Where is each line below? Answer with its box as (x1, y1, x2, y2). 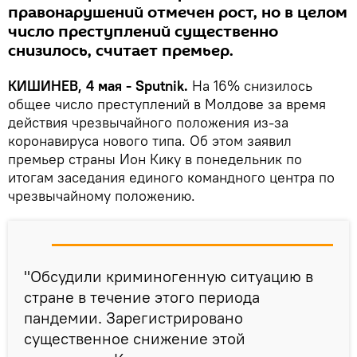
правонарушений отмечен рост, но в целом (8, 2, 347, 25)
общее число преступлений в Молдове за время (8, 95, 326, 114)
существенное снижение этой (24, 328, 245, 349)
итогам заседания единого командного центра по (8, 168, 335, 187)
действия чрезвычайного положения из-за (8, 113, 288, 132)
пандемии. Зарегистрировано (24, 308, 243, 328)
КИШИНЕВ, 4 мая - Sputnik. (8, 76, 188, 96)
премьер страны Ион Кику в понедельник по (8, 150, 302, 169)
